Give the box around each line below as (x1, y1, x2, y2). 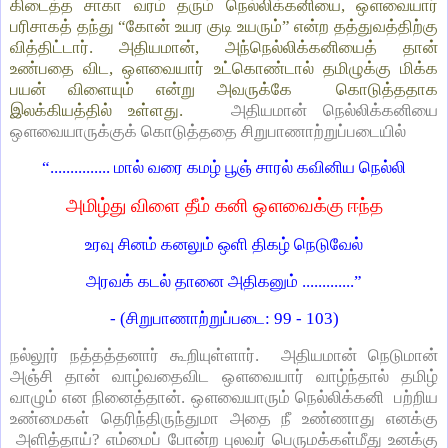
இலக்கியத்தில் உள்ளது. (10, 100, 215, 120)
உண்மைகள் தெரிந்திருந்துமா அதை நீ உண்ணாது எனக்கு (10, 408, 438, 428)
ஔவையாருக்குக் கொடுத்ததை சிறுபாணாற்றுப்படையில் (10, 121, 406, 141)
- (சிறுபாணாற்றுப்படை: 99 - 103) (109, 308, 339, 328)
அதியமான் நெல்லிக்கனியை (215, 100, 438, 120)
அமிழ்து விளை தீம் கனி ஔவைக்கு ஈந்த (65, 195, 383, 217)
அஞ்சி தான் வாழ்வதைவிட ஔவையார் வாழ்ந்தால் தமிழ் (10, 366, 438, 386)
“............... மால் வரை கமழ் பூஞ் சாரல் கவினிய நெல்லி (42, 158, 406, 178)
